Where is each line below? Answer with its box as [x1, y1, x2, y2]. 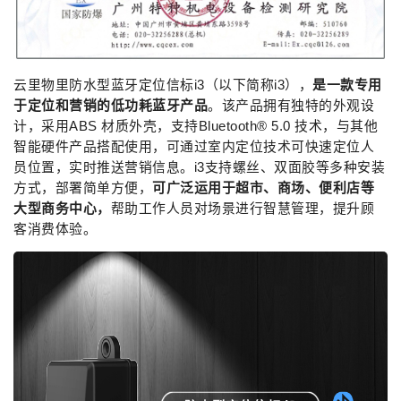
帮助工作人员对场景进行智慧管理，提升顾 [110, 200, 374, 216]
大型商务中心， [13, 200, 111, 216]
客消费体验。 [13, 221, 97, 236]
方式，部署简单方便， [13, 180, 152, 195]
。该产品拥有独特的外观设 [208, 98, 374, 113]
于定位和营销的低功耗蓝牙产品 [13, 98, 208, 113]
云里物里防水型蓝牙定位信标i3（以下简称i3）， [13, 77, 312, 92]
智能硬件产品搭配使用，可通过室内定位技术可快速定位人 [13, 139, 374, 154]
